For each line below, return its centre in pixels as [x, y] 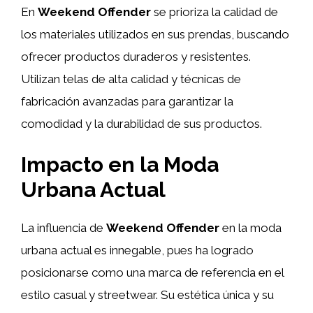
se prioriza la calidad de [214, 12]
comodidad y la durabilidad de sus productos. [141, 123]
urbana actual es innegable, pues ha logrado [137, 250]
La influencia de [64, 228]
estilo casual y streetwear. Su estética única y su [147, 295]
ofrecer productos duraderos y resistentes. [136, 56]
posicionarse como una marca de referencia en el [152, 272]
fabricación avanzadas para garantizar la [127, 101]
